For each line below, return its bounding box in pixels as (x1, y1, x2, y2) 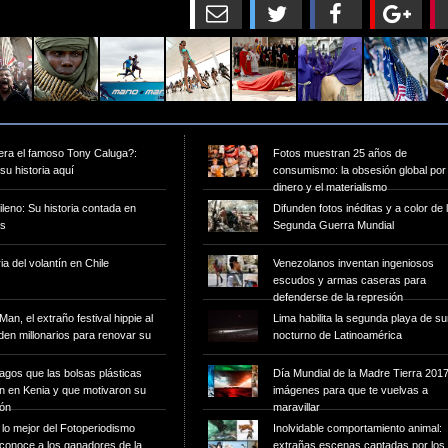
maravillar (273, 401, 320, 413)
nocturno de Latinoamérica (273, 329, 402, 341)
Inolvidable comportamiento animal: (273, 422, 442, 434)
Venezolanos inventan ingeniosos (273, 257, 434, 269)
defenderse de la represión (273, 291, 403, 303)
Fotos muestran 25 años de (273, 147, 407, 159)
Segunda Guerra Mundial (273, 219, 394, 231)
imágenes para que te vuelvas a (273, 384, 428, 396)
